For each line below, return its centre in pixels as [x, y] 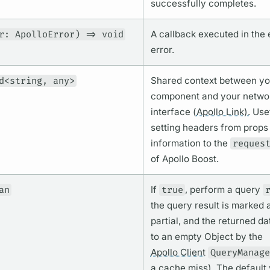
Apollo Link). [223, 112]
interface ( [173, 112]
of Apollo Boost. [184, 159]
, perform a [210, 190]
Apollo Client [178, 253]
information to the [190, 143]
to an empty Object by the [206, 237]
